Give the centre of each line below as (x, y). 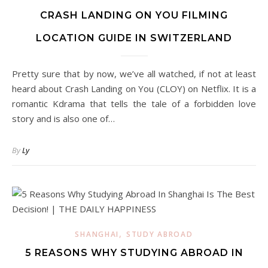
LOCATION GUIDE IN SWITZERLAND (134, 38)
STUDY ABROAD (160, 234)
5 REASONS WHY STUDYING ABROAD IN (134, 253)
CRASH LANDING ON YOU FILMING (134, 15)
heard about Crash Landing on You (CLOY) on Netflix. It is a (134, 89)
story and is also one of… (63, 118)
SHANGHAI (97, 234)
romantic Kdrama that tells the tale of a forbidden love (134, 103)
